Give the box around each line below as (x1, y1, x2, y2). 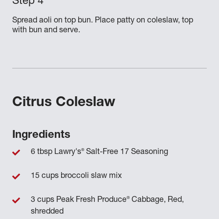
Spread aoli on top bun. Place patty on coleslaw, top (12, 17, 193, 25)
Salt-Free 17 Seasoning (84, 149, 168, 156)
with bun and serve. (12, 27, 80, 35)
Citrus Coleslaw (12, 96, 115, 110)
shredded (31, 208, 64, 216)
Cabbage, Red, (130, 197, 184, 204)
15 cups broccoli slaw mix (31, 173, 122, 180)
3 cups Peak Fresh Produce (31, 197, 127, 204)
